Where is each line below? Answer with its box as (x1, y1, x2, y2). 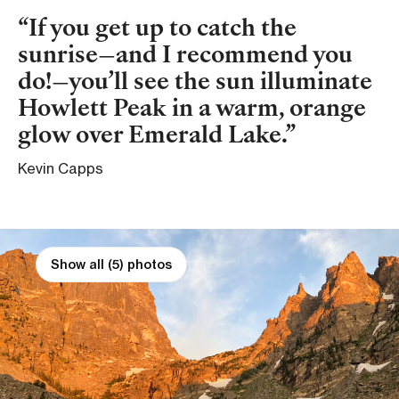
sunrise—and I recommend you (18, 44, 353, 69)
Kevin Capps (18, 159, 103, 177)
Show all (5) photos (51, 256, 172, 273)
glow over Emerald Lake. (18, 124, 285, 149)
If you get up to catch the (28, 17, 297, 42)
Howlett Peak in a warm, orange (18, 97, 366, 122)
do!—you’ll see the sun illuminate (18, 70, 372, 95)
